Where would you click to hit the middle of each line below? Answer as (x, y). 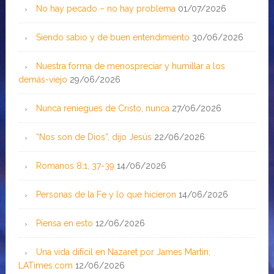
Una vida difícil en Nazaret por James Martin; (123, 252)
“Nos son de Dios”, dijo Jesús (94, 137)
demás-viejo (43, 80)
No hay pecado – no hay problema (106, 9)
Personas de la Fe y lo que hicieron (106, 194)
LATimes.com (45, 265)
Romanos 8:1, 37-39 (75, 166)
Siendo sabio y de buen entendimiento (113, 37)
